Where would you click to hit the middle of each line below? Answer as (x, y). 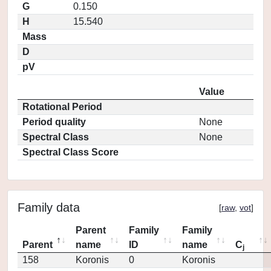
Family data (49, 207)
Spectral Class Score (70, 152)
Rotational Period (62, 107)
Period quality (54, 122)
